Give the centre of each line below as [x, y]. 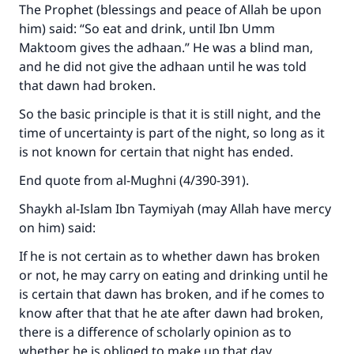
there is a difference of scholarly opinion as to [155, 332]
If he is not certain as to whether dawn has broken [169, 256]
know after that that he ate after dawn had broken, [171, 313]
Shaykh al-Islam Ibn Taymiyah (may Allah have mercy [175, 209]
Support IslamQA [177, 150]
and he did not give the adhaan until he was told [163, 66]
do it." [183, 62]
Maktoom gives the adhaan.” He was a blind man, [166, 47]
